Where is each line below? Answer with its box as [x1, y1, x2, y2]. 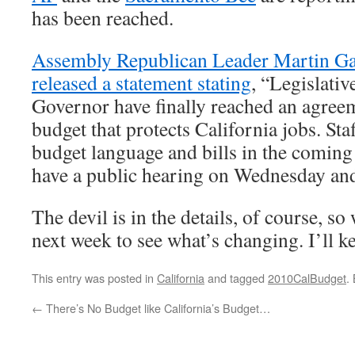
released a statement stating [32, 69, 251, 96]
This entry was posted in [32, 269, 157, 286]
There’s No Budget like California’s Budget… [43, 300, 270, 316]
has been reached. [32, 4, 174, 31]
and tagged [204, 269, 268, 286]
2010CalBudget [268, 269, 346, 286]
